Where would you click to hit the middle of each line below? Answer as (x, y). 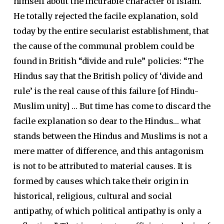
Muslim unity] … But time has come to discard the (112, 106)
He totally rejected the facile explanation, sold (105, 16)
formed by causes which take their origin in (101, 181)
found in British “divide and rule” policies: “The (108, 61)
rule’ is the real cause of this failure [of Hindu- (106, 91)
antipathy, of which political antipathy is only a (107, 211)
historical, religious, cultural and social (92, 196)
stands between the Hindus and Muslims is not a (110, 136)
